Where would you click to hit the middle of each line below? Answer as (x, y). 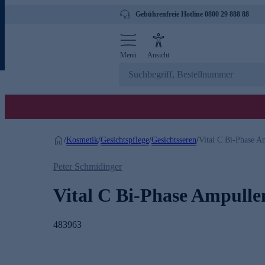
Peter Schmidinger (88, 167)
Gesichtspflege (125, 140)
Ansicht (158, 55)
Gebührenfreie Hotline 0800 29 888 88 (192, 14)
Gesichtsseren (174, 140)
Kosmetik (82, 140)
